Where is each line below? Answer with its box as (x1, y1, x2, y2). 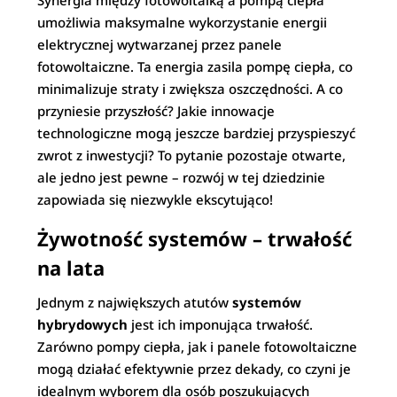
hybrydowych (37, 315, 128, 333)
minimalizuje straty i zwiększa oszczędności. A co (37, 80, 344, 97)
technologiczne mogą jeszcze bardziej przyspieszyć (37, 124, 356, 142)
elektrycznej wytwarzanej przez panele (37, 35, 283, 53)
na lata (37, 254, 105, 281)
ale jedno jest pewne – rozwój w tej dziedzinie (37, 168, 326, 186)
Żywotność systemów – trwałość (37, 225, 353, 252)
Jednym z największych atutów (37, 293, 233, 311)
